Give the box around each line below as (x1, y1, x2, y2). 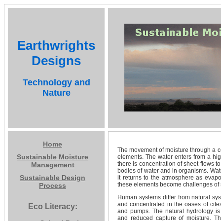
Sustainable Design (20, 174, 85, 182)
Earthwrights (17, 38, 95, 53)
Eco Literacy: (28, 202, 77, 211)
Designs (32, 53, 81, 69)
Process (39, 182, 66, 189)
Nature (42, 87, 71, 98)
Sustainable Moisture (17, 153, 88, 161)
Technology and (22, 77, 90, 87)
